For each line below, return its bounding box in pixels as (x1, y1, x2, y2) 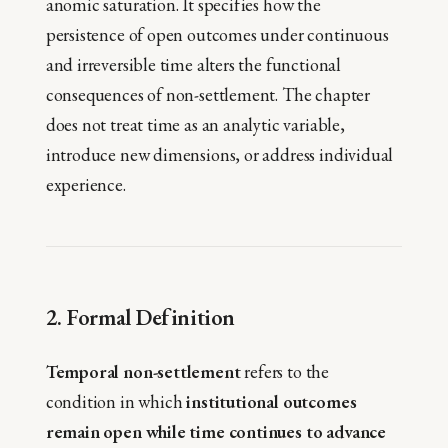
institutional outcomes (186, 389, 357, 413)
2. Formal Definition (45, 302, 235, 333)
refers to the (240, 359, 330, 383)
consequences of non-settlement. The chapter (45, 83, 370, 107)
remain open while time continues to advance (45, 419, 386, 443)
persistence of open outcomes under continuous (45, 23, 389, 47)
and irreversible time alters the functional (45, 53, 341, 77)
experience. (45, 173, 126, 197)
